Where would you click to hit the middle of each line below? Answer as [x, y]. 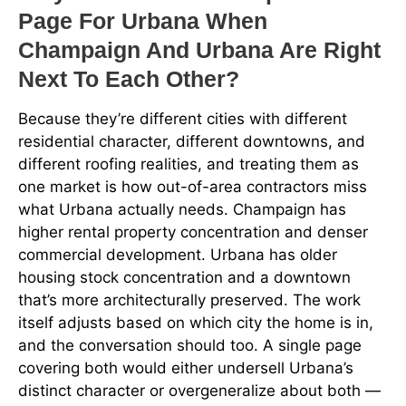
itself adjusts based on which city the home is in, [196, 323]
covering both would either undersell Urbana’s [186, 368]
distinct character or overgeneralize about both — [199, 391]
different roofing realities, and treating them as [188, 164]
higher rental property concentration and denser [193, 232]
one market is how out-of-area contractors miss [193, 187]
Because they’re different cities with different [183, 119]
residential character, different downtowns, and [192, 142]
